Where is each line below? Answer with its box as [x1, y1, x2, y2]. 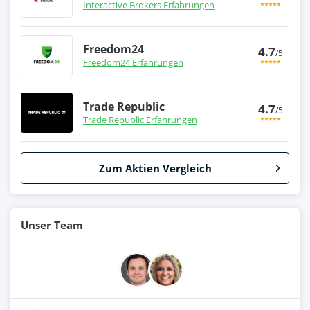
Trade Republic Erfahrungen [83, 113, 197, 126]
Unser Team [21, 217, 83, 232]
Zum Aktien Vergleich [98, 161, 212, 175]
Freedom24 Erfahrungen [83, 55, 183, 69]
